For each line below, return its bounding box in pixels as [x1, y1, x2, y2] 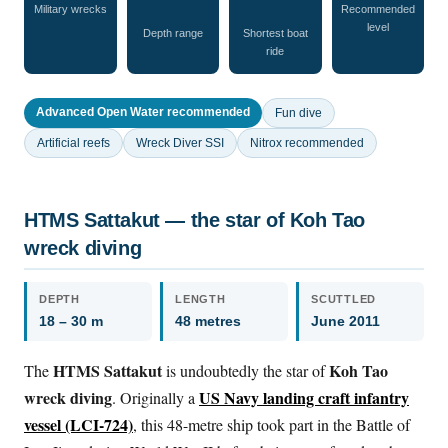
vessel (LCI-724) [24, 412, 133, 436]
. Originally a [112, 386, 199, 408]
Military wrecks [33, 2, 107, 15]
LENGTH [175, 292, 226, 305]
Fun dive [275, 105, 322, 120]
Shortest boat [242, 26, 308, 39]
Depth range [142, 26, 203, 39]
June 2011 [311, 312, 380, 329]
